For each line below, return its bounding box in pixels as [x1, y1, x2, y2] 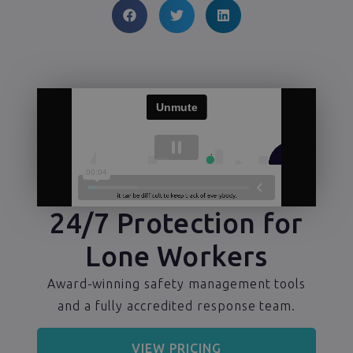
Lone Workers [85, 240, 268, 272]
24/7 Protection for [50, 206, 303, 239]
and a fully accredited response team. [57, 298, 296, 313]
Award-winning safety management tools [46, 276, 307, 291]
